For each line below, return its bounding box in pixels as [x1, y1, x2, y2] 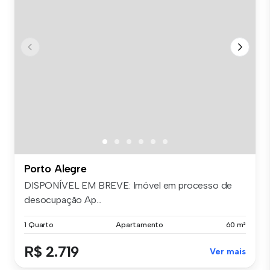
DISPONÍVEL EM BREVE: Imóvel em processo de [24, 180, 233, 192]
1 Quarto [24, 221, 54, 230]
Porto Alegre [24, 162, 87, 176]
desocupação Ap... [24, 194, 102, 206]
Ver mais [210, 246, 246, 257]
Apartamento [116, 221, 164, 230]
